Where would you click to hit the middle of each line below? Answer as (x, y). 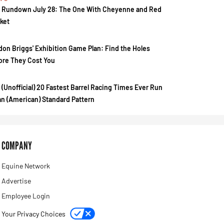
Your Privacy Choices (34, 214)
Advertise (16, 181)
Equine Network (26, 166)
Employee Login (26, 196)
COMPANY (17, 145)
